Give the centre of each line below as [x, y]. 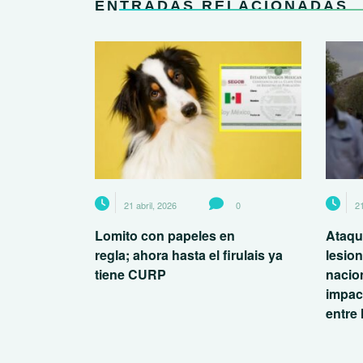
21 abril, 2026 [150, 205]
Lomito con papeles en [165, 235]
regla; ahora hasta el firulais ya [189, 254]
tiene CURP [132, 274]
